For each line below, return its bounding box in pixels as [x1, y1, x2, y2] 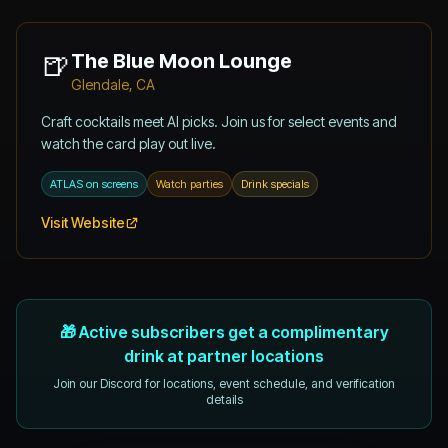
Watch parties [156, 176, 223, 191]
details [205, 391, 243, 407]
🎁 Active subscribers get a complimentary [59, 321, 389, 342]
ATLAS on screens [50, 176, 138, 191]
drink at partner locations [124, 345, 324, 366]
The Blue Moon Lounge [71, 48, 292, 73]
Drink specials [241, 176, 309, 191]
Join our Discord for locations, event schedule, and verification [53, 375, 395, 391]
